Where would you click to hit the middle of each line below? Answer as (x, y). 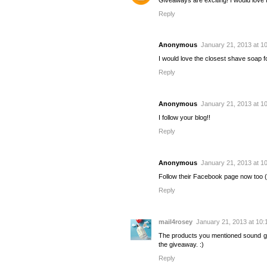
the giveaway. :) (181, 244)
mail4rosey (176, 221)
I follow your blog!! (184, 118)
